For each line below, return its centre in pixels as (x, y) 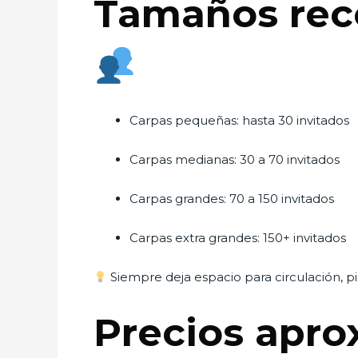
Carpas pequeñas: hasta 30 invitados (239, 120)
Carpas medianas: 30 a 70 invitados (235, 159)
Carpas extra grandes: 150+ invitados (238, 238)
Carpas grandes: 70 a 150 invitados (232, 199)
